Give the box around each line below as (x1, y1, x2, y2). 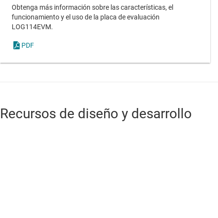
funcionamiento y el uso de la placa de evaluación (12, 13, 160, 21)
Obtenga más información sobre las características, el (12, 3, 173, 11)
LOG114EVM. (12, 22, 53, 31)
